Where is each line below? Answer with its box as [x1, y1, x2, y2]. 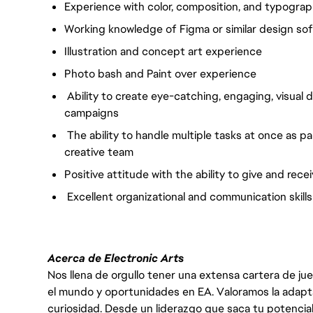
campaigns [64, 105, 119, 120]
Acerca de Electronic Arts [48, 251, 184, 265]
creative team [64, 145, 133, 159]
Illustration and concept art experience [64, 44, 262, 59]
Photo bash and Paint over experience [64, 66, 256, 81]
